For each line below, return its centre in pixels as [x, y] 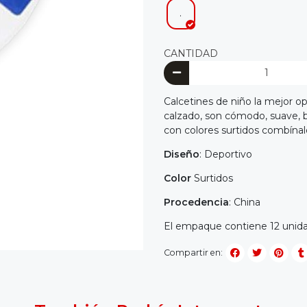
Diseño [182, 155]
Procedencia [196, 202]
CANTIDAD [191, 53]
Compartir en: [193, 252]
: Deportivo [226, 155]
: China [245, 202]
